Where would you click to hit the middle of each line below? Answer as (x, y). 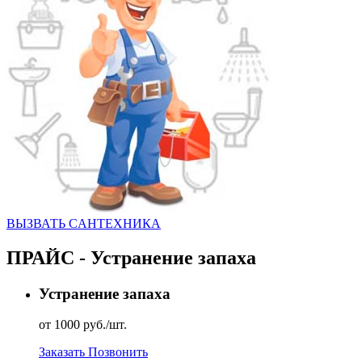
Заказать (63, 352)
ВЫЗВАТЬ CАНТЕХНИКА (84, 223)
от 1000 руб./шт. (83, 325)
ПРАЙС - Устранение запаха (131, 257)
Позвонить (118, 352)
